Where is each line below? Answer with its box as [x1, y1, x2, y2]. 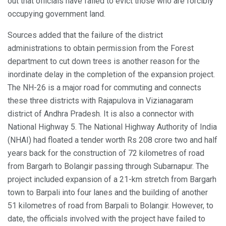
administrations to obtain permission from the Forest [8, 43, 194, 53]
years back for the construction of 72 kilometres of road [8, 148, 204, 158]
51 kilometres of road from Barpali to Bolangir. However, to [8, 200, 213, 210]
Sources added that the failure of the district [8, 30, 163, 40]
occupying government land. [8, 9, 105, 19]
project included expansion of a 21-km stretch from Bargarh [8, 174, 216, 184]
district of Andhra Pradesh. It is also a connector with [8, 108, 194, 119]
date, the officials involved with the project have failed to [8, 213, 205, 223]
